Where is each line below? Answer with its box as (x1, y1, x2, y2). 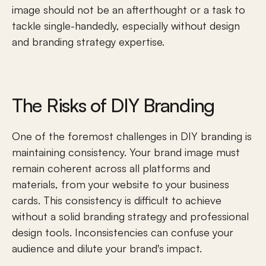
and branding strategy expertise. (12, 35, 164, 48)
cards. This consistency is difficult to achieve (12, 194, 221, 207)
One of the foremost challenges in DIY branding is (12, 129, 252, 142)
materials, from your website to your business (12, 178, 229, 191)
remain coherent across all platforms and (12, 161, 210, 175)
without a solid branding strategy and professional (12, 210, 249, 223)
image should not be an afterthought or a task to (12, 3, 245, 16)
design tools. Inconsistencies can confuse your (12, 226, 233, 239)
